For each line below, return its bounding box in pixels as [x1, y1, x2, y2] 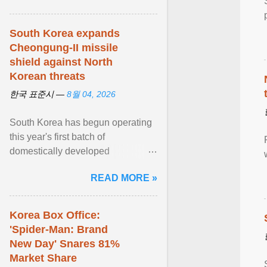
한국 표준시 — [10, 89, 67, 99]
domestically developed [10, 146, 110, 156]
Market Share [10, 252, 77, 264]
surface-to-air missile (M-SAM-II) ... [10, 175, 154, 185]
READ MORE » [91, 173, 157, 183]
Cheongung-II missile [10, 42, 118, 54]
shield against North [10, 56, 113, 68]
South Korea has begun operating [10, 117, 152, 128]
